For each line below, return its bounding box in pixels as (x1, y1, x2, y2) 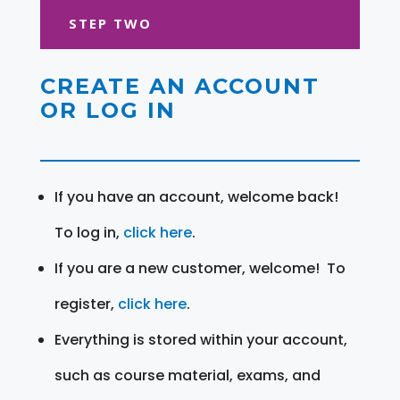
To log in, (54, 221, 123, 243)
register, (54, 293, 118, 314)
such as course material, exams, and (54, 364, 321, 386)
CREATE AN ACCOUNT (39, 72, 320, 99)
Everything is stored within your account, (54, 329, 347, 350)
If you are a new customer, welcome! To (54, 257, 346, 279)
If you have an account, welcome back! (54, 186, 338, 207)
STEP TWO (68, 13, 152, 32)
